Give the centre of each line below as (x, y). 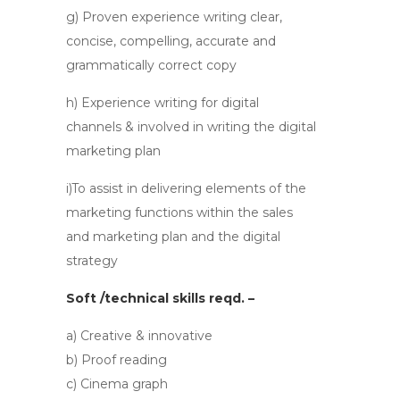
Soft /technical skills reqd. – (160, 298)
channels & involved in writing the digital (191, 127)
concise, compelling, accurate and (171, 41)
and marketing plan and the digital (173, 237)
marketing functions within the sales (179, 212)
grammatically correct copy (151, 65)
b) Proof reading (117, 360)
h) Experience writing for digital (162, 103)
